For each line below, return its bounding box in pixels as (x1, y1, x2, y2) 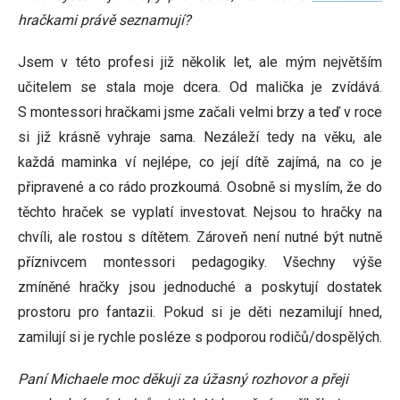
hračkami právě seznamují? (18, 12, 191, 29)
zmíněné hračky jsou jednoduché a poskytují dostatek (18, 279, 382, 296)
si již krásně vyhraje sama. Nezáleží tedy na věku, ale (18, 129, 382, 146)
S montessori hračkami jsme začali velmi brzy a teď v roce (18, 104, 382, 121)
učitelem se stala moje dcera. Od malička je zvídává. (18, 79, 382, 96)
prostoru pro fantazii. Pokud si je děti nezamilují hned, (18, 304, 382, 321)
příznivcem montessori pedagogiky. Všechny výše (18, 254, 382, 271)
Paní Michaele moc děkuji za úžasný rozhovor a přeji (18, 371, 348, 387)
